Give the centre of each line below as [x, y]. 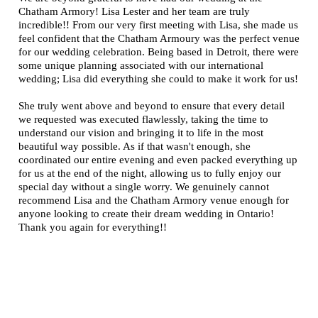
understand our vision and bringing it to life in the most [141, 133]
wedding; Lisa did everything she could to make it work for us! [158, 79]
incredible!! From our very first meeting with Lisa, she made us [158, 25]
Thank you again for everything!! [93, 227]
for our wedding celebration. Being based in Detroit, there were [159, 52]
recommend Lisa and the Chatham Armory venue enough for [154, 201]
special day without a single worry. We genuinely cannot [144, 187]
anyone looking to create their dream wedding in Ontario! [146, 214]
